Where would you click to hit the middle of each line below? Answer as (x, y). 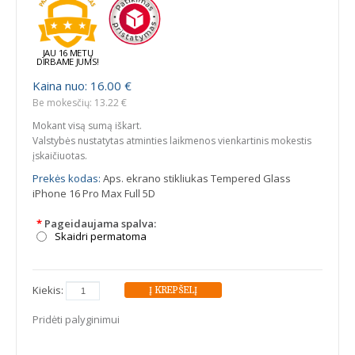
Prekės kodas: (67, 178)
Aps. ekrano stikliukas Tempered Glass (196, 178)
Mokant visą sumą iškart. (87, 125)
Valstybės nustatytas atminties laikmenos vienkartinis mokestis (172, 140)
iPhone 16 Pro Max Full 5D (94, 193)
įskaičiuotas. (60, 155)
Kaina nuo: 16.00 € (82, 85)
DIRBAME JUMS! (68, 62)
